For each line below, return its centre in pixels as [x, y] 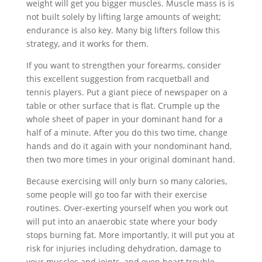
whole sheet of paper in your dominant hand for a [124, 119]
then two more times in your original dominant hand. [130, 159]
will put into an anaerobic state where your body [121, 221]
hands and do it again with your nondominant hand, [129, 146]
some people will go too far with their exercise [116, 194]
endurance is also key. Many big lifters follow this [123, 30]
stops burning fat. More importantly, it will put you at [130, 235]
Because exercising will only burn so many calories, [126, 181]
